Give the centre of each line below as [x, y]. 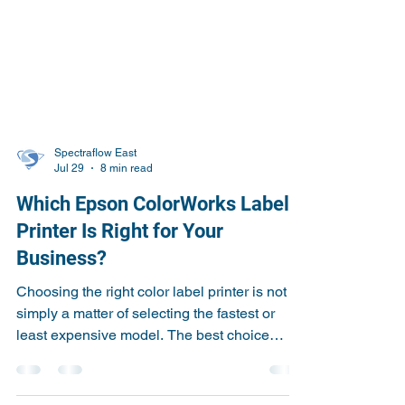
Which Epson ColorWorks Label [153, 236]
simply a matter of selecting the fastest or [146, 346]
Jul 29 [69, 200]
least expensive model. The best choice [143, 367]
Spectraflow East [95, 185]
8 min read [127, 200]
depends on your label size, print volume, [147, 389]
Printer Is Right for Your [120, 264]
